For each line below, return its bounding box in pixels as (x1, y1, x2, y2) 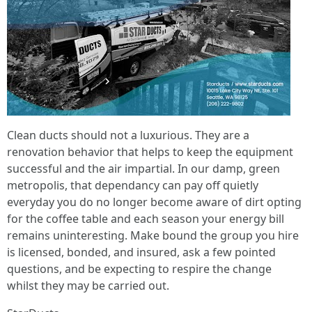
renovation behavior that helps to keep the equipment (7, 144, 293, 159)
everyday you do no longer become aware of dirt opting (7, 194, 302, 210)
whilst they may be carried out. (7, 278, 169, 293)
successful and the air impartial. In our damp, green (7, 161, 280, 176)
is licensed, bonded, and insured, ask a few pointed (7, 244, 276, 260)
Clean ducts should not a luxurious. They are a (7, 127, 249, 143)
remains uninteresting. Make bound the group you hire (7, 228, 299, 243)
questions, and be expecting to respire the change (7, 261, 272, 276)
